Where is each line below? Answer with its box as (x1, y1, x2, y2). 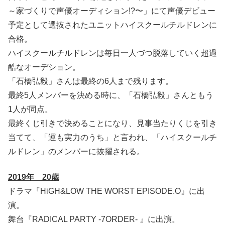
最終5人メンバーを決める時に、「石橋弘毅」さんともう (8, 91, 213, 100)
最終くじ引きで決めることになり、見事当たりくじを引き (8, 119, 217, 128)
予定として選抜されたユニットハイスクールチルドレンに (8, 21, 217, 30)
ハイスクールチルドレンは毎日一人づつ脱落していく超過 (8, 49, 217, 58)
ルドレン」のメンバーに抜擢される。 (8, 147, 145, 156)
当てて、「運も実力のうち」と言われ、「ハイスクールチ (8, 133, 217, 142)
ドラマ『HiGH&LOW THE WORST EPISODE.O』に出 (8, 186, 205, 195)
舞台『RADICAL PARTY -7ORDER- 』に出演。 (8, 214, 180, 223)
